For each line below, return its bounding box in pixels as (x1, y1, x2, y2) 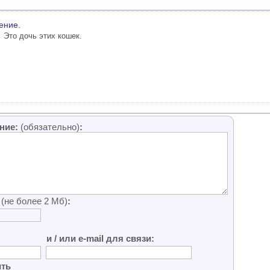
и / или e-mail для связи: (46, 234, 154, 243)
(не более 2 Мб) (1, 196, 67, 206)
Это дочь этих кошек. (4, 31, 82, 40)
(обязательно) (20, 122, 80, 132)
